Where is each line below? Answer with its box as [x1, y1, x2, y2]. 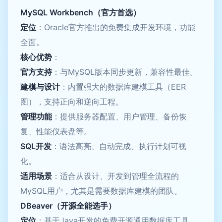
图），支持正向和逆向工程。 [20, 96, 123, 107]
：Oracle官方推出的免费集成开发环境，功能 [36, 22, 195, 32]
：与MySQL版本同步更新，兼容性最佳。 [52, 66, 198, 77]
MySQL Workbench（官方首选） [20, 7, 141, 17]
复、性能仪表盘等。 [20, 126, 92, 136]
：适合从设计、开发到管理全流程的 [52, 170, 179, 181]
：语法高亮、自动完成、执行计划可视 [52, 141, 186, 151]
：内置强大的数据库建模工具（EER [60, 81, 186, 92]
